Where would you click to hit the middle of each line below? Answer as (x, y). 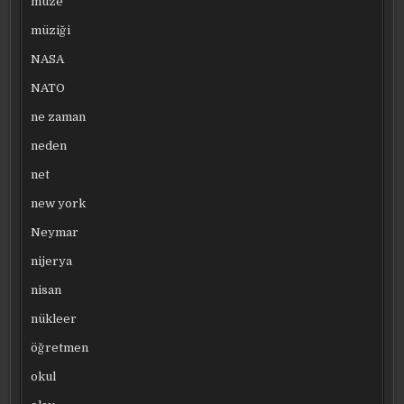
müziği (51, 30)
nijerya (52, 261)
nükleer (54, 318)
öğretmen (60, 347)
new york (59, 203)
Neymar (55, 232)
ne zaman (59, 116)
